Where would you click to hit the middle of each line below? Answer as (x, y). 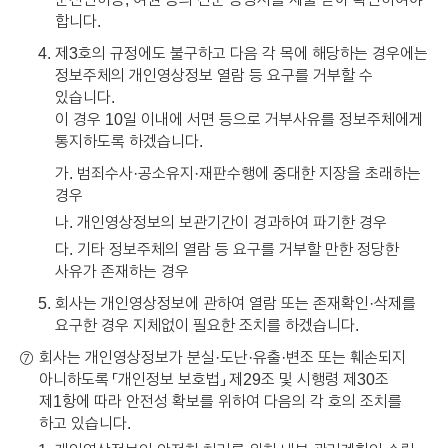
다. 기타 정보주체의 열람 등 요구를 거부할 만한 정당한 (227, 248)
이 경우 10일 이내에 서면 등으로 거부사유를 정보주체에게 (239, 118)
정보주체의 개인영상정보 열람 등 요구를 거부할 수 (214, 74)
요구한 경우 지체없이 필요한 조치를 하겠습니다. (207, 324)
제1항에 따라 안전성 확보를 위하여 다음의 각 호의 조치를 (220, 400)
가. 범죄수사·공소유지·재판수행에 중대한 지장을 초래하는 (238, 172)
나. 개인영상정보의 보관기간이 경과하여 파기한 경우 (221, 221)
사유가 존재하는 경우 (122, 270)
